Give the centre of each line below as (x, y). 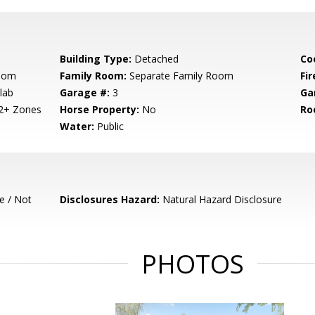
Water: (77, 127)
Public (109, 127)
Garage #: (85, 93)
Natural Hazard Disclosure (221, 200)
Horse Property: (100, 110)
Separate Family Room (180, 76)
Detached (155, 59)
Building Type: (96, 59)
